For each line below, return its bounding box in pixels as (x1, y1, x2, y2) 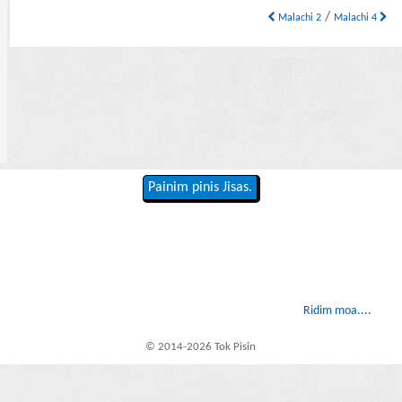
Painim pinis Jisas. (147, 180, 252, 196)
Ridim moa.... (302, 304, 371, 319)
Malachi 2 (275, 13, 322, 24)
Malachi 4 (334, 13, 380, 24)
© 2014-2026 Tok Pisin (145, 340, 257, 353)
